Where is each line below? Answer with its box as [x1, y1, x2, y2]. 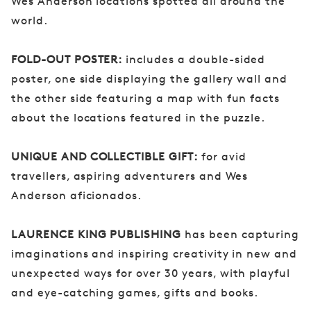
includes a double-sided [122, 53, 266, 67]
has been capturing [181, 228, 300, 242]
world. [11, 14, 48, 28]
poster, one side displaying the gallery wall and [11, 72, 288, 86]
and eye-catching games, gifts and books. [11, 286, 259, 300]
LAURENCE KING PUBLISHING [11, 228, 182, 242]
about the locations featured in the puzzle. [11, 111, 266, 125]
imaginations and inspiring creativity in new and [11, 247, 298, 261]
